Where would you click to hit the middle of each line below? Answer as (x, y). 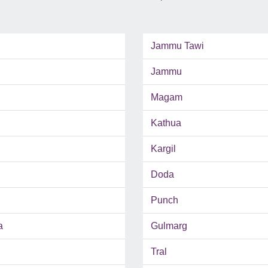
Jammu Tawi (177, 46)
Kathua (166, 123)
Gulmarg (169, 226)
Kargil (163, 149)
